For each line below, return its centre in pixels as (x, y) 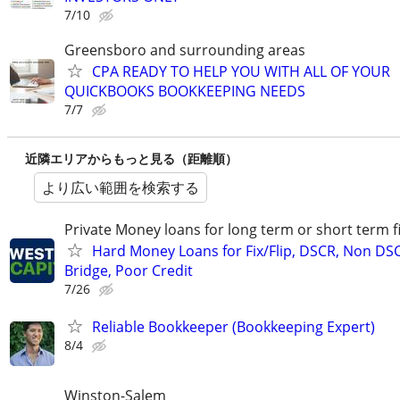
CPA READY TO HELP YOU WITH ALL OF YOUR (241, 72)
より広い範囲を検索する (121, 188)
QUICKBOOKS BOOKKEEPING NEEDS (185, 92)
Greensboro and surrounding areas (185, 50)
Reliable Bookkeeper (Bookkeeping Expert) (233, 326)
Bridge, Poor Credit (129, 271)
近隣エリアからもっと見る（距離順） (131, 159)
